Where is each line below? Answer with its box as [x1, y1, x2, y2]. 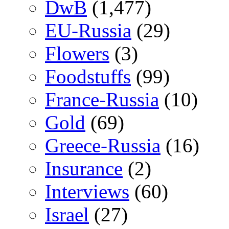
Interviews [45, 180, 129, 202]
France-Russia [45, 88, 159, 110]
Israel [45, 203, 89, 225]
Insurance [45, 157, 123, 179]
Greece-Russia [45, 134, 161, 156]
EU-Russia [45, 19, 131, 41]
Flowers [45, 42, 109, 64]
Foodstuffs [45, 65, 131, 87]
